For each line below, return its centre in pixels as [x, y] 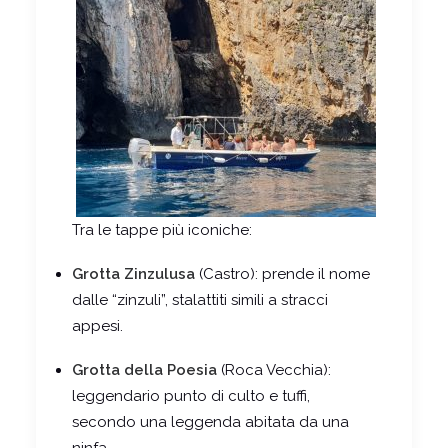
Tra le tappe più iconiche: [162, 230]
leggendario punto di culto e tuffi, [191, 396]
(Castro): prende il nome [282, 274]
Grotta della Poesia [144, 370]
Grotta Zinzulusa [133, 274]
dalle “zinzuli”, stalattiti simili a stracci [200, 300]
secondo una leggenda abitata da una [210, 422]
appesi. [97, 326]
